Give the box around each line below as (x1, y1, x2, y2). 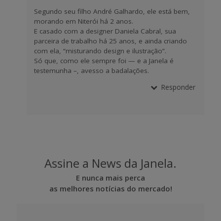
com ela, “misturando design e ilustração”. (34, 46, 166, 55)
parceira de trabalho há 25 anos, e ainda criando (34, 36, 187, 45)
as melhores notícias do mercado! (49, 183, 172, 193)
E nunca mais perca (76, 172, 145, 183)
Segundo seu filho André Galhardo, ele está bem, (34, 6, 190, 16)
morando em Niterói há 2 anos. (34, 16, 133, 26)
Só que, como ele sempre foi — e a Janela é (34, 56, 174, 65)
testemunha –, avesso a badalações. (34, 66, 149, 75)
